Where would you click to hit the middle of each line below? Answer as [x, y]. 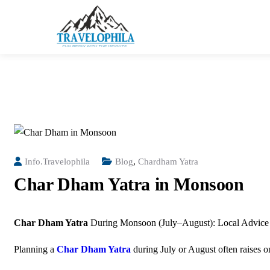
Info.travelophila [57, 162]
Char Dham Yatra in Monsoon [129, 184]
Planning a [35, 249]
